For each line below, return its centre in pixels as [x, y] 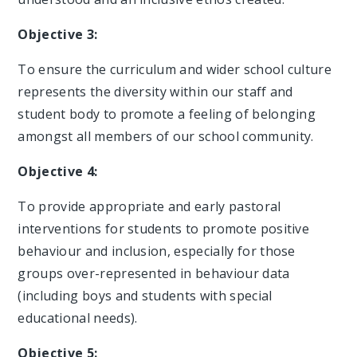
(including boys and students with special [145, 295]
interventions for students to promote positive [164, 228]
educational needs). [78, 318]
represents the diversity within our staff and [155, 91]
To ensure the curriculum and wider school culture [175, 69]
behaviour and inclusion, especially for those [157, 251]
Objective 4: [58, 171]
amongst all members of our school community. [166, 136]
